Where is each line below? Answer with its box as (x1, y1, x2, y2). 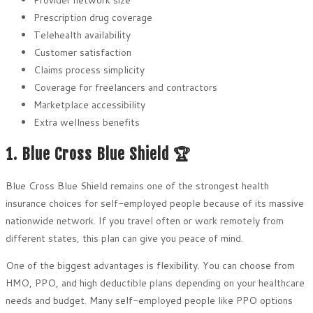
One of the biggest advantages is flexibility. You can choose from (6, 259, 295, 273)
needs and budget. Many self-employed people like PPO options (6, 293, 293, 308)
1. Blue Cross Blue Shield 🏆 (6, 145, 191, 164)
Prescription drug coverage (34, 10, 152, 24)
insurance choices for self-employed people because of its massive (6, 196, 304, 211)
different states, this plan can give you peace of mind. (6, 231, 243, 246)
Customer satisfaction (34, 45, 131, 59)
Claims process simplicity (34, 62, 145, 77)
